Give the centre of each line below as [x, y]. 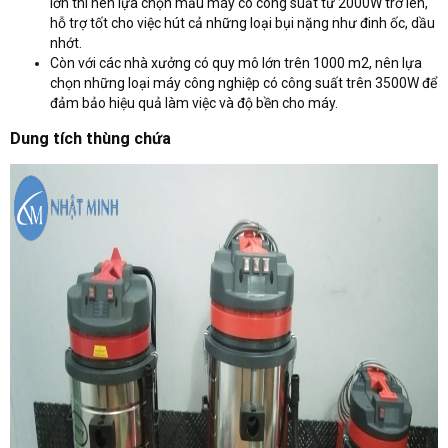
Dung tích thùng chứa [90, 138]
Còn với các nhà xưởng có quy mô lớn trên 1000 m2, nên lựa [236, 62]
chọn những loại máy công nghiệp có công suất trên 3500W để [243, 82]
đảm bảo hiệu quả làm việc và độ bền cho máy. [195, 102]
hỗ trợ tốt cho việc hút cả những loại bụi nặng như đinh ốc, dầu [242, 22]
